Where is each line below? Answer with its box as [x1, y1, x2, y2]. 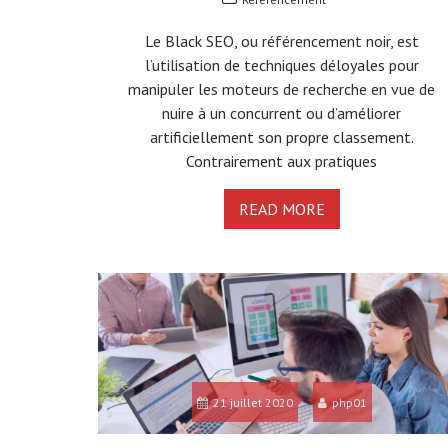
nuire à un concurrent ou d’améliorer [162, 102, 402, 123]
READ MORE [238, 198, 325, 219]
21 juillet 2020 [212, 395, 293, 411]
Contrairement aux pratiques [186, 150, 378, 171]
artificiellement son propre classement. [149, 126, 414, 147]
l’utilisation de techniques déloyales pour [144, 54, 419, 75]
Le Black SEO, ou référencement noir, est [144, 30, 419, 51]
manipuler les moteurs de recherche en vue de [128, 78, 436, 99]
